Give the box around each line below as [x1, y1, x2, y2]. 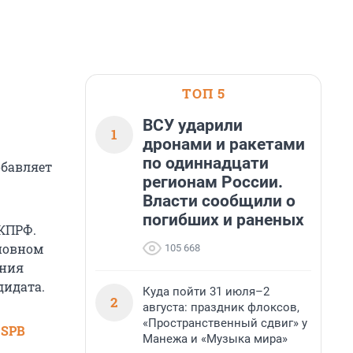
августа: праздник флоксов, [143, 300, 299, 314]
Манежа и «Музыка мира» [143, 332, 288, 346]
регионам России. [143, 173, 283, 191]
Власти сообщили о [143, 191, 295, 210]
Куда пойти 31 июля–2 [143, 284, 269, 299]
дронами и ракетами [143, 135, 305, 154]
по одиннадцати [143, 154, 269, 173]
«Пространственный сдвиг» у [143, 316, 307, 330]
